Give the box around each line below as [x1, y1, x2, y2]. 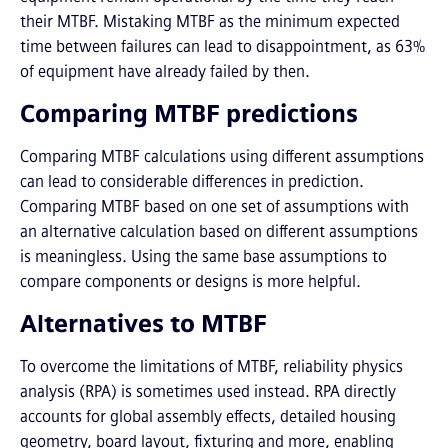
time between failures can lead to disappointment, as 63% [20, 37, 425, 56]
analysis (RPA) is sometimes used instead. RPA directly [20, 382, 396, 401]
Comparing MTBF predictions [20, 99, 358, 128]
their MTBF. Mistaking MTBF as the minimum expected [20, 12, 400, 31]
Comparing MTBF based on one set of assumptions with [20, 197, 409, 216]
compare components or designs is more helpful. [20, 272, 361, 291]
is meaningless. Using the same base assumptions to [20, 247, 387, 266]
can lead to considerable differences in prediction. [20, 172, 364, 191]
